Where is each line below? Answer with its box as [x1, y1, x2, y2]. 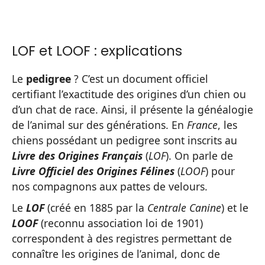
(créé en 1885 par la [44, 201, 147, 215]
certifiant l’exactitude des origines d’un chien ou [12, 87, 246, 102]
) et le [221, 201, 248, 215]
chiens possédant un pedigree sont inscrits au [12, 133, 237, 148]
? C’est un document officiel [71, 72, 208, 86]
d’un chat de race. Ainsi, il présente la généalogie [12, 102, 253, 117]
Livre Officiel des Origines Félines [12, 164, 174, 179]
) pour [205, 164, 235, 179]
